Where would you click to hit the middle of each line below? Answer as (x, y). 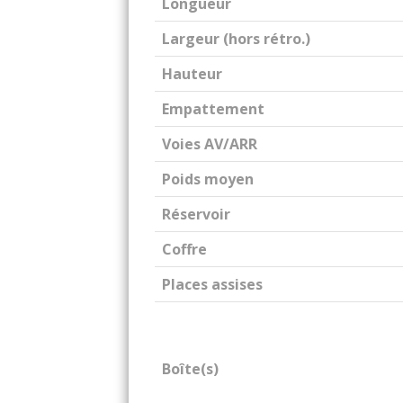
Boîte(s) (190, 369)
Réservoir (196, 214)
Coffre (184, 249)
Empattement (213, 109)
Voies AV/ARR (210, 144)
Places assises (212, 284)
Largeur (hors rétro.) (236, 39)
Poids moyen (208, 179)
